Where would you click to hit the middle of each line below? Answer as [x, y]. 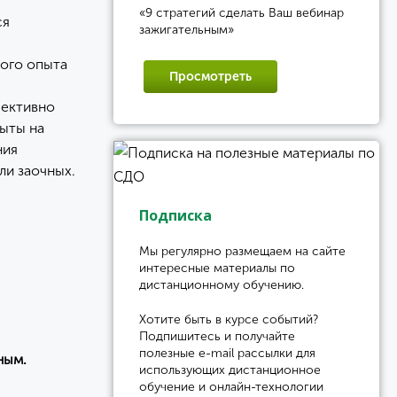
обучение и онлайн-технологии [231, 387]
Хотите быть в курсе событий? [229, 319]
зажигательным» [187, 30]
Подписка [175, 215]
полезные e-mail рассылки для [227, 353]
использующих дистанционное [230, 370]
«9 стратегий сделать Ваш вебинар [241, 13]
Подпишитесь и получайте [217, 336]
